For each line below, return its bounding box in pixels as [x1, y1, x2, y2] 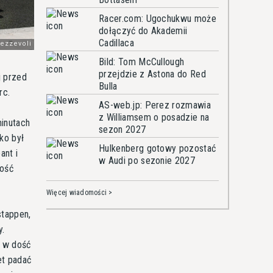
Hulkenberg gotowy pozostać [99, 143, 216, 154]
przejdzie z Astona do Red [99, 68, 207, 80]
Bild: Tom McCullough [99, 56, 185, 68]
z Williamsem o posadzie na [99, 112, 210, 123]
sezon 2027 [99, 124, 146, 135]
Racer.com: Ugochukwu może [99, 13, 216, 24]
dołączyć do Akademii [99, 25, 188, 37]
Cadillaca [99, 37, 134, 49]
